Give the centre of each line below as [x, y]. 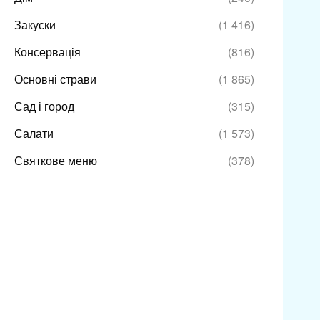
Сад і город [44, 106]
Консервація [47, 52]
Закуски [35, 25]
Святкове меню [55, 161]
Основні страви [55, 79]
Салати [34, 134]
